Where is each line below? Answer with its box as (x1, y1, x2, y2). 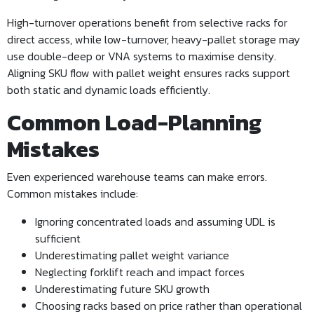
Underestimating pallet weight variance (35, 247, 229, 264)
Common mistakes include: (7, 185, 138, 202)
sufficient (35, 230, 81, 247)
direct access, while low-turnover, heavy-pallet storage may (7, 31, 300, 48)
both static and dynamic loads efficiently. (7, 81, 210, 98)
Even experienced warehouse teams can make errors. (7, 168, 267, 185)
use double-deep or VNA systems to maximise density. (7, 48, 276, 64)
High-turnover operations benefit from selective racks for (7, 14, 287, 31)
